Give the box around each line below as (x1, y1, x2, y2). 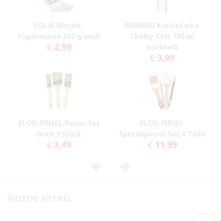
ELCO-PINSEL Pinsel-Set (18, 119, 100, 127)
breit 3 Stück (37, 130, 81, 138)
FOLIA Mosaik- (34, 21, 84, 30)
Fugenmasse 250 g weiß (18, 32, 100, 40)
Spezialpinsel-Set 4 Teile (119, 130, 205, 138)
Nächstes (129, 158, 178, 172)
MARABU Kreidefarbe (125, 21, 199, 30)
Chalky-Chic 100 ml (130, 32, 194, 40)
